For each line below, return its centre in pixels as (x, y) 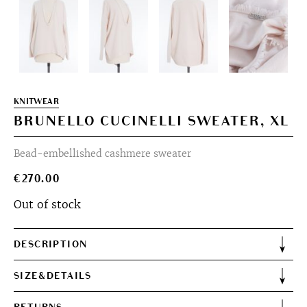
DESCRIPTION (51, 244)
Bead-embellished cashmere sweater (102, 153)
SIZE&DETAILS (53, 276)
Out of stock (47, 204)
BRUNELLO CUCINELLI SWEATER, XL (151, 121)
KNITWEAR (36, 102)
